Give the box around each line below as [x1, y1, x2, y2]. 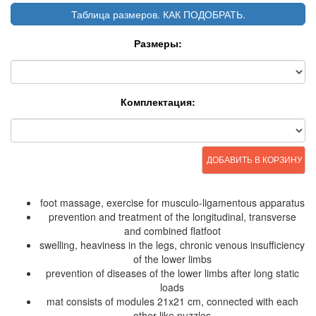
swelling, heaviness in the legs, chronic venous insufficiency [39, 237, 305, 252]
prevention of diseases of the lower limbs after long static [45, 265, 299, 280]
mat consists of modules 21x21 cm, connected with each [46, 293, 298, 308]
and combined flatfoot [123, 223, 221, 238]
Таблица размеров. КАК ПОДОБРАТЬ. [71, 6, 245, 21]
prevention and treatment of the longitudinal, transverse [48, 209, 296, 224]
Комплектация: [121, 94, 195, 109]
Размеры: [134, 35, 182, 50]
